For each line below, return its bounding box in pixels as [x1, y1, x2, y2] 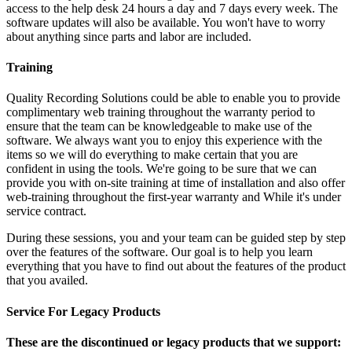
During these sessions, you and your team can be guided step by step [6, 231, 346, 245]
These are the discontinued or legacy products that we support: [6, 335, 341, 349]
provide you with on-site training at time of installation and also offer [6, 176, 345, 190]
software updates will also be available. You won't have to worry [6, 15, 325, 29]
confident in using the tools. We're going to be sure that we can [6, 162, 317, 176]
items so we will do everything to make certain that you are [6, 148, 298, 162]
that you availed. [6, 273, 88, 288]
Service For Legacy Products [6, 304, 160, 318]
